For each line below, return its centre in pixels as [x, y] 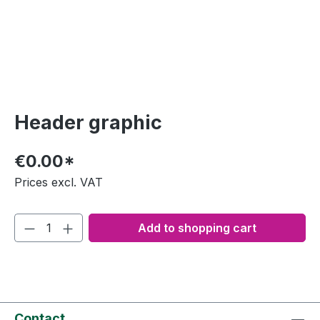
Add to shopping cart [197, 227]
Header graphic [88, 122]
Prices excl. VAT [59, 182]
